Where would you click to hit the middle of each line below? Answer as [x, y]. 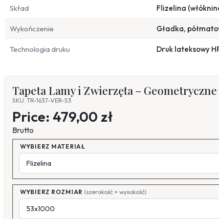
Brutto [23, 130]
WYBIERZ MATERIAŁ [53, 146]
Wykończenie [32, 29]
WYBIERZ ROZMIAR [52, 192]
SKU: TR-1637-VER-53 [42, 101]
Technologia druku [40, 49]
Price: [33, 117]
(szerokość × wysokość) [115, 192]
